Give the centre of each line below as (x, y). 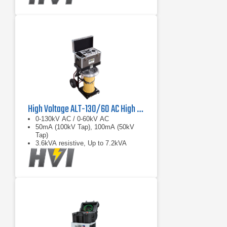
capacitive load (58, 151)
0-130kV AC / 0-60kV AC (72, 119)
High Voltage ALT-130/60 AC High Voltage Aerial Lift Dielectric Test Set (140, 109)
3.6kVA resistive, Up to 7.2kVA (81, 143)
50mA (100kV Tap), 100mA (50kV (85, 127)
